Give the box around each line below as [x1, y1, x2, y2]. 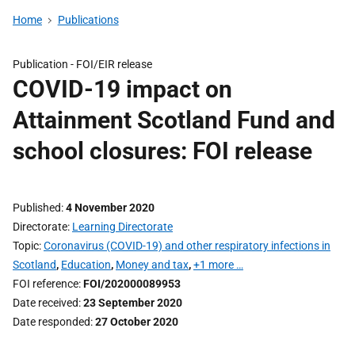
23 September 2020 [83, 296, 182, 309]
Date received [13, 296, 78, 309]
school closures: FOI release [13, 137, 312, 165]
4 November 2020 [66, 201, 155, 214]
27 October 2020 [95, 315, 178, 328]
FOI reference [13, 277, 78, 290]
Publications [57, 13, 119, 26]
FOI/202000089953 [83, 277, 181, 290]
